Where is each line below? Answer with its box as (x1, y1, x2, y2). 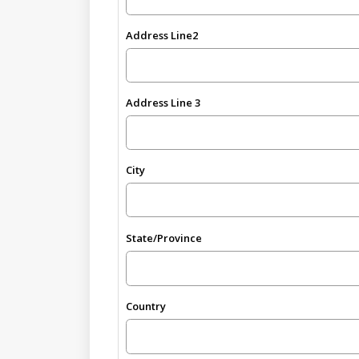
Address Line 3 (126, 95, 201, 110)
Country (126, 298, 167, 313)
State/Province (126, 230, 203, 245)
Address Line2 (126, 27, 199, 42)
